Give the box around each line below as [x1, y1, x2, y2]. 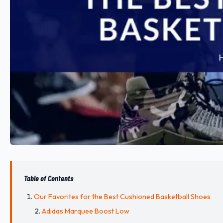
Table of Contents [24, 173, 73, 183]
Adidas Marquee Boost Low [42, 206, 129, 216]
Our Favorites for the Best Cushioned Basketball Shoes [34, 192, 211, 202]
